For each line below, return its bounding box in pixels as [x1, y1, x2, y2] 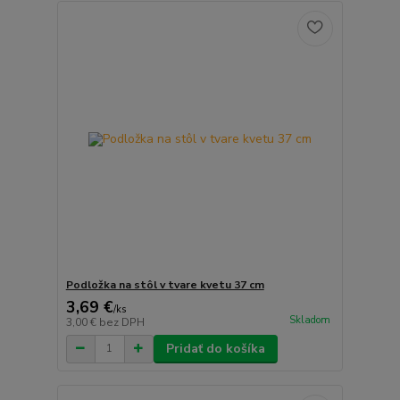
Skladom [288, 312, 330, 327]
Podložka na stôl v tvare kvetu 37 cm [65, 277, 264, 292]
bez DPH [98, 314, 145, 329]
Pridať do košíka [165, 339, 265, 357]
